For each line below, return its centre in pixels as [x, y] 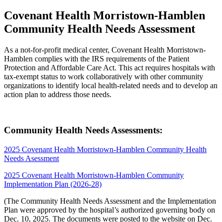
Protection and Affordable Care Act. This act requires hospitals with [110, 67]
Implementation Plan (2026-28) [53, 184]
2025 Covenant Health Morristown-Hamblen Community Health [105, 150]
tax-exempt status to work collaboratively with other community [104, 76]
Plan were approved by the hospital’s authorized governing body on [110, 210]
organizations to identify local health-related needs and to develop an [111, 85]
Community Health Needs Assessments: [83, 130]
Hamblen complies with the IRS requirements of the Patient [97, 58]
